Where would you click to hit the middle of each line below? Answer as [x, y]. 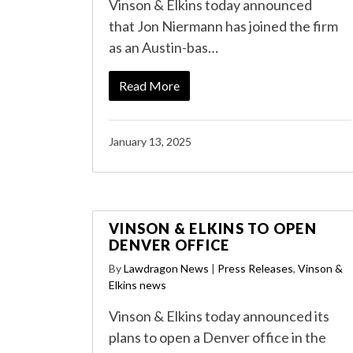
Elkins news [137, 285]
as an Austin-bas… [163, 47]
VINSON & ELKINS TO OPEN [213, 229]
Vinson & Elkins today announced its [219, 316]
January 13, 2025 [150, 141]
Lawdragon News [166, 268]
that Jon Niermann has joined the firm [223, 26]
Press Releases [255, 268]
